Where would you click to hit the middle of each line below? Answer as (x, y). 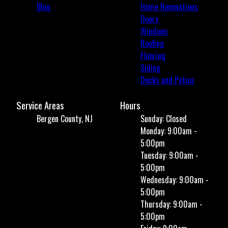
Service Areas (40, 105)
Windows (154, 31)
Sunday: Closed (164, 119)
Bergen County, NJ (65, 119)
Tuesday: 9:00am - (169, 155)
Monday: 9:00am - (169, 131)
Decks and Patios (167, 80)
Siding (150, 68)
